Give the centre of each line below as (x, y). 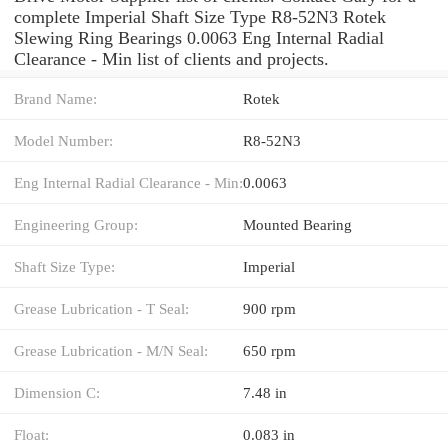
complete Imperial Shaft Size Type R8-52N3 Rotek (200, 16)
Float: (31, 434)
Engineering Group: (76, 224)
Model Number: (63, 140)
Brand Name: (55, 98)
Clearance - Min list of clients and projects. (171, 58)
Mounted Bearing (297, 224)
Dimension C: (57, 392)
